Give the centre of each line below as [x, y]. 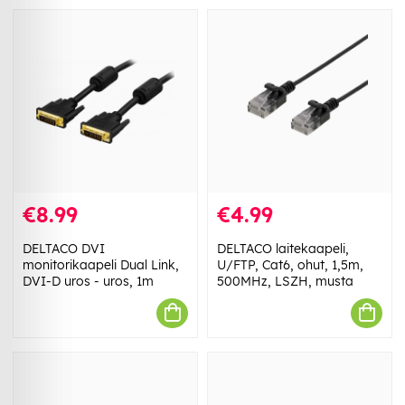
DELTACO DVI [64, 248]
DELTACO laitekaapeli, [283, 248]
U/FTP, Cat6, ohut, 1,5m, [290, 264]
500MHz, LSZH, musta [285, 281]
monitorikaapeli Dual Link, [101, 264]
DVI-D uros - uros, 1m [88, 281]
